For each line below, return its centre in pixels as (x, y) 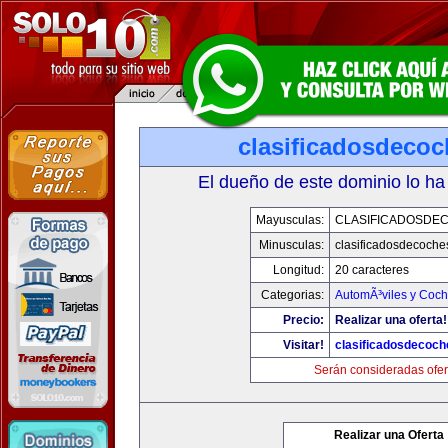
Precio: (303, 320)
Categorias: (292, 295)
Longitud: (298, 270)
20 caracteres (371, 270)
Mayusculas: (289, 220)
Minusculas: (291, 245)
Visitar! (303, 345)
